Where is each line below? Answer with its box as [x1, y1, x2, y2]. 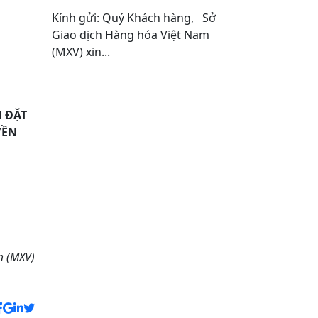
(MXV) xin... [52, 44, 110, 60]
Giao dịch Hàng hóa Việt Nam [52, 27, 209, 43]
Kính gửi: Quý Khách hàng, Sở [52, 10, 216, 26]
